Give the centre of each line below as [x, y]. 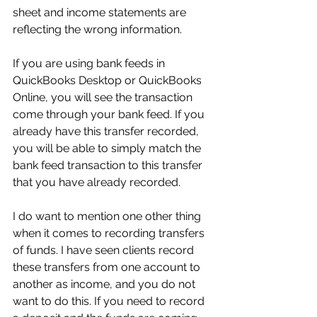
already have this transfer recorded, [107, 131]
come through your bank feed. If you [110, 114]
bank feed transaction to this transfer [109, 165]
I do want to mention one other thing [108, 216]
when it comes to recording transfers [110, 233]
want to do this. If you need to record [110, 301]
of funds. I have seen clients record [105, 250]
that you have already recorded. [97, 182]
